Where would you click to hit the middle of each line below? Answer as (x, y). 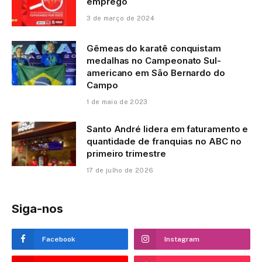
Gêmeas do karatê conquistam (154, 49)
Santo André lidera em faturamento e (168, 129)
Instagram (182, 239)
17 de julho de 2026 (120, 170)
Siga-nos (37, 209)
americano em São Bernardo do (156, 73)
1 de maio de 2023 (117, 102)
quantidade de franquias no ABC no (164, 142)
